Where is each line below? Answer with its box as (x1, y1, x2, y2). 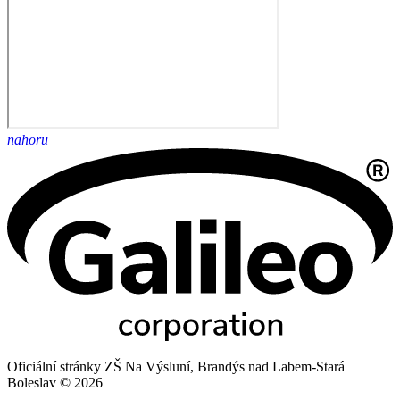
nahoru (7, 132, 48, 148)
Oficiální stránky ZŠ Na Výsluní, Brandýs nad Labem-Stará (7, 359, 345, 375)
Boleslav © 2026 (7, 375, 103, 391)
